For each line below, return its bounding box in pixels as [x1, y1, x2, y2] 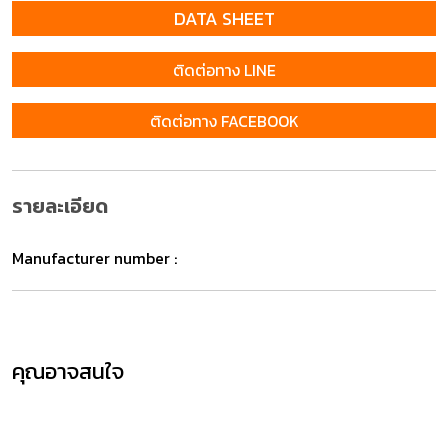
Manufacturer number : [12, 246, 177, 270]
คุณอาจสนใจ [12, 355, 124, 388]
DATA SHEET [173, 5, 275, 32]
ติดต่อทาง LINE [172, 59, 276, 82]
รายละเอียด [12, 191, 108, 221]
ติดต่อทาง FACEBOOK [149, 110, 299, 133]
